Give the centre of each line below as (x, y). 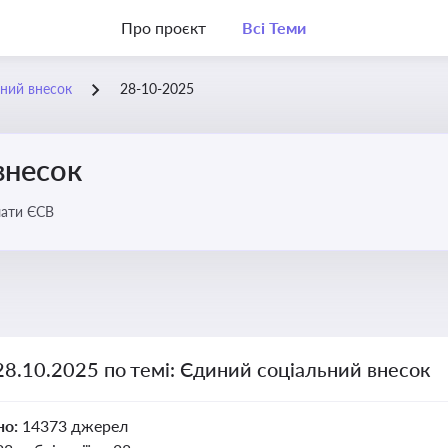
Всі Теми (273, 27)
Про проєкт (163, 27)
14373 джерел (74, 425)
